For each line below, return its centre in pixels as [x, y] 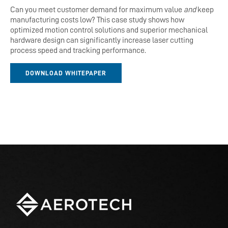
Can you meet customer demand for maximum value [97, 9]
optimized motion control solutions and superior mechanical [109, 30]
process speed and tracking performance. [78, 50]
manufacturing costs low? [53, 20]
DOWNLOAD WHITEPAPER [66, 73]
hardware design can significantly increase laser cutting [102, 40]
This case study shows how [140, 20]
